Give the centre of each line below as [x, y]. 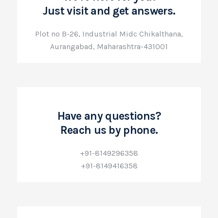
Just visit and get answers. [109, 11]
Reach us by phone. [109, 130]
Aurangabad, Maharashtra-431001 [109, 46]
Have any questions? [109, 116]
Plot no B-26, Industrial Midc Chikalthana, [109, 34]
